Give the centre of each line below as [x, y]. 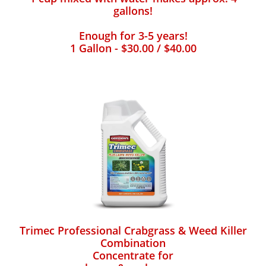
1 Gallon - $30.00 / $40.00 [133, 48]
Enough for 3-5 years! [133, 36]
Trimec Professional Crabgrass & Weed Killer [133, 230]
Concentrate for [133, 255]
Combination [133, 243]
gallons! [133, 11]
